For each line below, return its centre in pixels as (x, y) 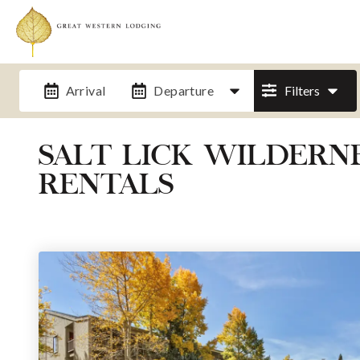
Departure (184, 90)
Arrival (86, 90)
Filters (302, 90)
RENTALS (106, 187)
